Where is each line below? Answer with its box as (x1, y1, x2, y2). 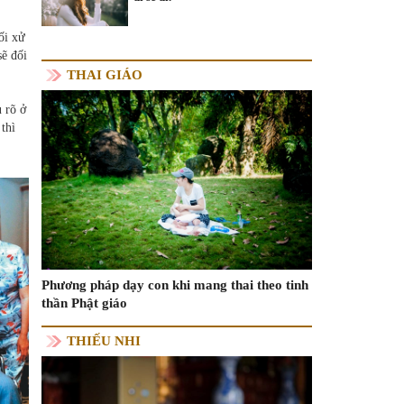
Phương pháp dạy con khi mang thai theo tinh (41, 278, 308, 293)
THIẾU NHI (67, 334, 141, 349)
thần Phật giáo (41, 296, 127, 311)
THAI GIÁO (67, 67, 142, 82)
